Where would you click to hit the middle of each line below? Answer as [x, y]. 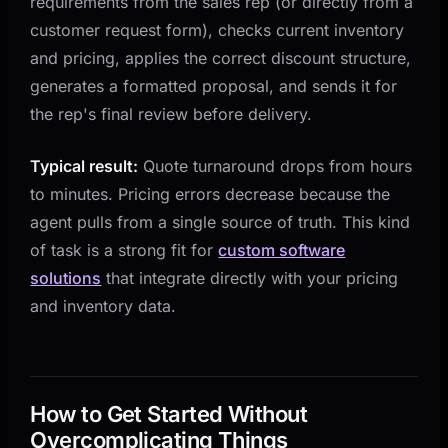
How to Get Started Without [169, 413]
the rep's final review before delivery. [171, 113]
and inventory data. [103, 305]
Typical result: [84, 165]
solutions [66, 277]
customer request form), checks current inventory [217, 29]
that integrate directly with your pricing [250, 277]
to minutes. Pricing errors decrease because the [210, 193]
